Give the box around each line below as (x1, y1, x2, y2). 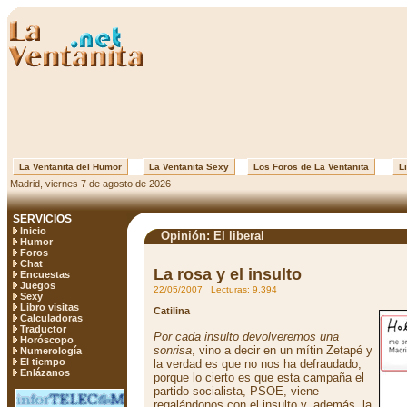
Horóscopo (20, 334, 74, 345)
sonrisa (154, 343, 192, 357)
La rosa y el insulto (154, 265, 302, 283)
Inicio (20, 225, 46, 236)
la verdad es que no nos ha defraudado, (154, 357, 362, 371)
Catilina (154, 305, 190, 316)
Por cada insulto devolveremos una (154, 330, 339, 343)
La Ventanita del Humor (14, 162, 127, 172)
